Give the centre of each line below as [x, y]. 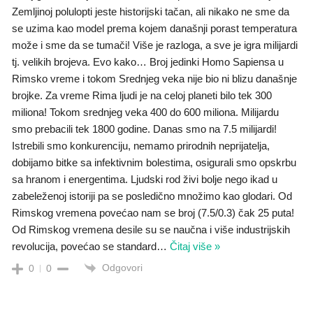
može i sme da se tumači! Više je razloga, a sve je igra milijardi [155, 45]
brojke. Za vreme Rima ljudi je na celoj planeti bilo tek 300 [142, 95]
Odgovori [122, 267]
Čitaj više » [195, 246]
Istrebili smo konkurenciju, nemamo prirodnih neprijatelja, [141, 145]
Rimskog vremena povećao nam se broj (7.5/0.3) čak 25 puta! [153, 212]
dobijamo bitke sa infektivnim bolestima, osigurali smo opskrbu [154, 162]
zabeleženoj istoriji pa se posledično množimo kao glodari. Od [152, 196]
